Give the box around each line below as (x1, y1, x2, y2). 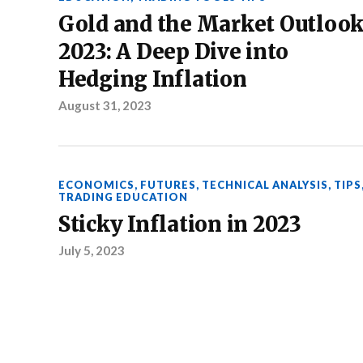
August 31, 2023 (58, 98, 152, 113)
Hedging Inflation (58, 66, 247, 93)
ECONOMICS (58, 178, 135, 192)
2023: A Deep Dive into (58, 39, 288, 66)
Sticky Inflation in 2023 (58, 211, 301, 238)
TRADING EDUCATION (58, 190, 188, 204)
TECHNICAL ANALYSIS (202, 178, 328, 192)
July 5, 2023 (58, 243, 125, 258)
